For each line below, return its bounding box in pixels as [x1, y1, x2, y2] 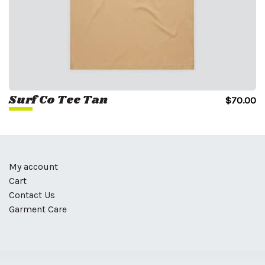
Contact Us [9, 189, 55, 201]
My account [9, 160, 58, 172]
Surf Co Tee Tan [9, 92, 108, 109]
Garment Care [9, 203, 67, 215]
